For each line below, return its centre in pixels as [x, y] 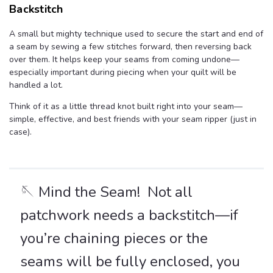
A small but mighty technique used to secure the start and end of [136, 34]
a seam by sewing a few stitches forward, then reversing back [130, 47]
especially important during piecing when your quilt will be [123, 73]
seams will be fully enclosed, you [130, 262]
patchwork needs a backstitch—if [129, 215]
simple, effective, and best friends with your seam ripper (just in [133, 119]
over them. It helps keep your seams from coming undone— [124, 60]
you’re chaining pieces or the [114, 239]
